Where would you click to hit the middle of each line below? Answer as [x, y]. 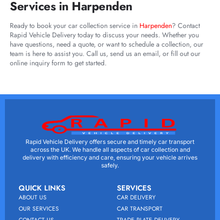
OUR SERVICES [39, 208]
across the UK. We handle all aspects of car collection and [110, 149]
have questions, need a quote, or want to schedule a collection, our [107, 44]
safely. [110, 165]
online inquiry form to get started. [58, 63]
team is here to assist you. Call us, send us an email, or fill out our [105, 53]
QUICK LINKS [42, 188]
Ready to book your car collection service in [75, 25]
